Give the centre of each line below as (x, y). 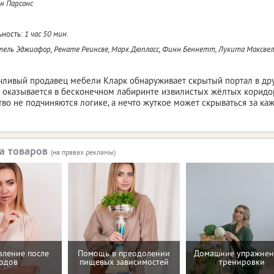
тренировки (242, 262)
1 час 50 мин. (46, 34)
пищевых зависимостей (124, 262)
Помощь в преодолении (124, 254)
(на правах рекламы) (83, 152)
